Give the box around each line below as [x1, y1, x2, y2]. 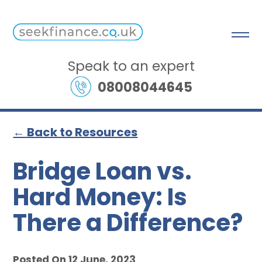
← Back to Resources [13, 124, 138, 140]
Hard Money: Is [13, 181, 188, 213]
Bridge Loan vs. [13, 155, 192, 188]
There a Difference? [13, 206, 243, 239]
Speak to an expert [67, 57, 195, 75]
